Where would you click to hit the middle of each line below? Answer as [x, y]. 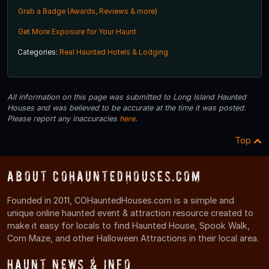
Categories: [38, 52]
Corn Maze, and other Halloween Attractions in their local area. [133, 238]
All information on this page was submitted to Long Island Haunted [127, 97]
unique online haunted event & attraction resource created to [130, 213]
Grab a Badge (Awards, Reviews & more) [88, 11]
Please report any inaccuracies [63, 119]
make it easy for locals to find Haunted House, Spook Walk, [128, 226]
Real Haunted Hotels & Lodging [114, 52]
